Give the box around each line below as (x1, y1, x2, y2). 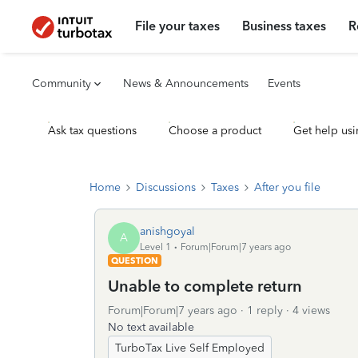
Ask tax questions (48, 124, 137, 137)
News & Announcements (123, 77, 249, 90)
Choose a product (169, 124, 261, 137)
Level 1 (140, 241, 171, 253)
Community (32, 77, 91, 90)
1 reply (247, 304, 283, 317)
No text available (108, 320, 194, 334)
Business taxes (242, 18, 327, 34)
